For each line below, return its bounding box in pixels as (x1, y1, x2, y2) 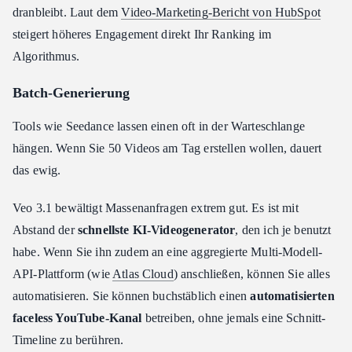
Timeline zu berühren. (13, 333, 124, 346)
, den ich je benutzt (235, 223, 332, 236)
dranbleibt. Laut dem (13, 5, 122, 19)
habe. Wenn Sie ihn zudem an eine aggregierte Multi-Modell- (13, 245, 323, 258)
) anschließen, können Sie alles (173, 267, 330, 280)
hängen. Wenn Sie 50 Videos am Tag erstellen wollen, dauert (13, 141, 322, 155)
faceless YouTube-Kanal (13, 311, 142, 324)
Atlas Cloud (112, 267, 174, 280)
